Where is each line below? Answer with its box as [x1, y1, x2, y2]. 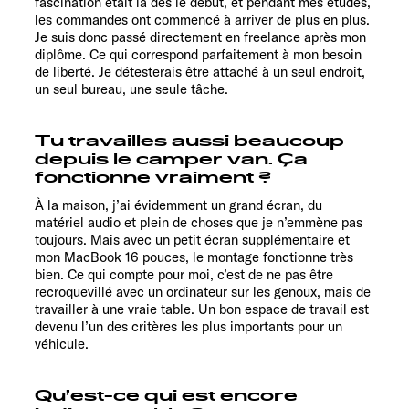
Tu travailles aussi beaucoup [35, 131, 344, 152]
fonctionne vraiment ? [35, 168, 271, 189]
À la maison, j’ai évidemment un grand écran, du [35, 196, 322, 215]
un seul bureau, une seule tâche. [35, 80, 228, 99]
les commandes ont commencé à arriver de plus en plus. [35, 11, 370, 29]
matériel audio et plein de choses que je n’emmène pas [35, 214, 362, 232]
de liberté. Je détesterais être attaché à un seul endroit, [35, 63, 365, 81]
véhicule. [35, 335, 89, 353]
